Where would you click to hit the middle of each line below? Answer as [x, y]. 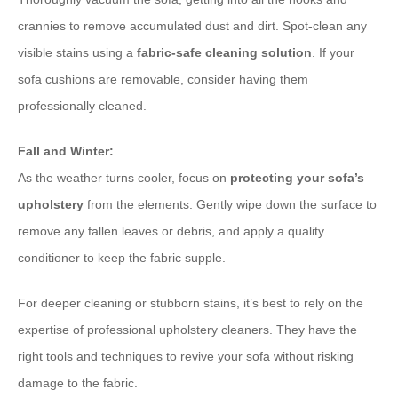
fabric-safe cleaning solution [224, 53]
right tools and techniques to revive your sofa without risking [186, 357]
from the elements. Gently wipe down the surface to [230, 205]
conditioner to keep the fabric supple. [122, 258]
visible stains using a [77, 53]
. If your [333, 53]
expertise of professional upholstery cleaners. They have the [187, 330]
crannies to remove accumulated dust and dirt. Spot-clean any [192, 26]
